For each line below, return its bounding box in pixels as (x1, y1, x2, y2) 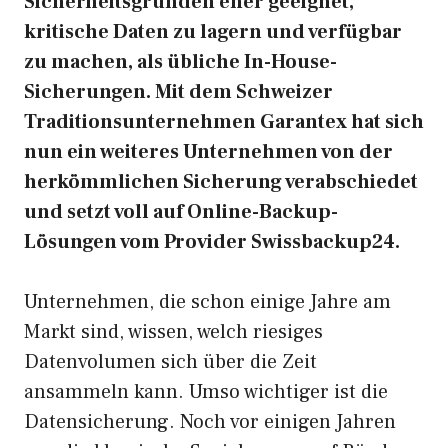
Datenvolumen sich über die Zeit (24, 349, 317, 375)
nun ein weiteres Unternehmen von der (24, 139, 393, 165)
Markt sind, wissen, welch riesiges (24, 319, 323, 345)
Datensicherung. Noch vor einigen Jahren (24, 409, 396, 435)
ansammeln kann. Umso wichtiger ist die (24, 379, 388, 405)
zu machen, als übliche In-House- (24, 49, 337, 75)
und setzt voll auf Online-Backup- (24, 199, 338, 225)
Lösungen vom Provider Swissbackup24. (24, 229, 400, 255)
